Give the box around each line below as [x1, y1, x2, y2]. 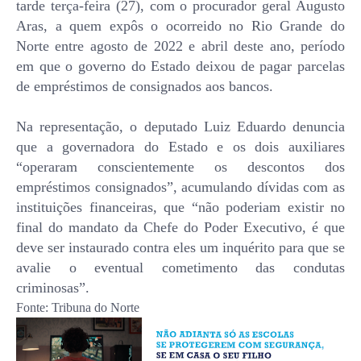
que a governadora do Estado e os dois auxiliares [16, 139, 345, 156]
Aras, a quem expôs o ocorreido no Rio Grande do [16, 18, 345, 35]
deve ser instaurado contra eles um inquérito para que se [16, 239, 345, 256]
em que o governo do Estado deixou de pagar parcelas [16, 58, 345, 75]
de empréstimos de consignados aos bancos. [16, 78, 273, 95]
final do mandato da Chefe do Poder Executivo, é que [16, 219, 345, 236]
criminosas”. [16, 280, 89, 297]
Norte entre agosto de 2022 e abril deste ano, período [16, 38, 345, 55]
